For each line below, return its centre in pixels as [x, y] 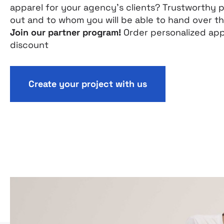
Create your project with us [88, 84]
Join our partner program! [65, 32]
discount [29, 45]
